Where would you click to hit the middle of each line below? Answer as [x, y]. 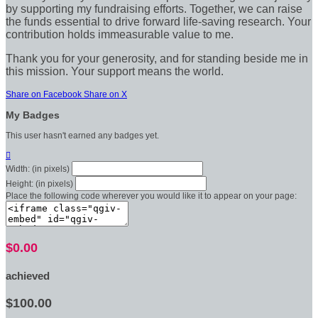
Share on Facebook [44, 94]
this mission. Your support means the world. [115, 71]
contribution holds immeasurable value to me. [120, 34]
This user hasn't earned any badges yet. [82, 135]
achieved [28, 276]
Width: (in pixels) [38, 169]
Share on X [105, 94]
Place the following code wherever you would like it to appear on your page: [151, 196]
